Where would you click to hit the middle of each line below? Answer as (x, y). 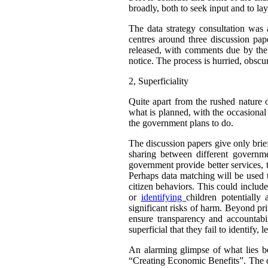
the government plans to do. (181, 123)
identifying (164, 197)
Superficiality (163, 81)
